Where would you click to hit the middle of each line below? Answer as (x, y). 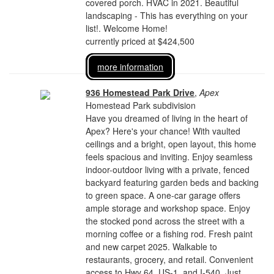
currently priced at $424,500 (140, 41)
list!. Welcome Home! (127, 28)
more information (131, 67)
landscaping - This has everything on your (167, 15)
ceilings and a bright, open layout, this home (171, 144)
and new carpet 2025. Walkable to (152, 246)
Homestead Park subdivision (141, 105)
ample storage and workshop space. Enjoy (168, 208)
